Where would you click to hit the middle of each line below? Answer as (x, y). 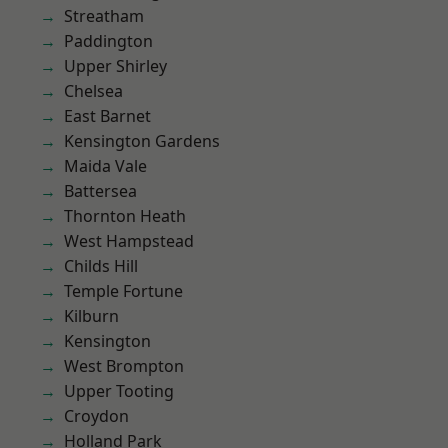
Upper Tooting (119, 391)
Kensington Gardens (142, 141)
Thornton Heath (125, 216)
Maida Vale (105, 166)
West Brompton (124, 366)
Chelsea (93, 91)
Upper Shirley (115, 66)
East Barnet (107, 116)
